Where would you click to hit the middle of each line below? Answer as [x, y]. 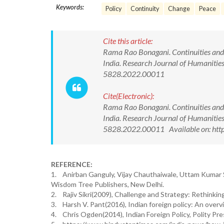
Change [179, 9]
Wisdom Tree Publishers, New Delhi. [107, 184]
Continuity [145, 9]
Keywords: [70, 7]
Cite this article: [128, 41]
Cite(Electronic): [128, 96]
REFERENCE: [72, 164]
